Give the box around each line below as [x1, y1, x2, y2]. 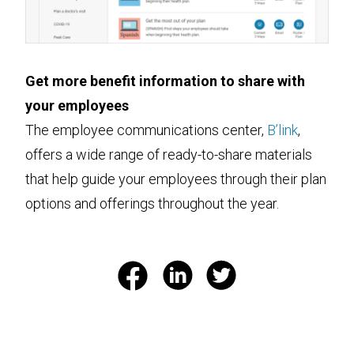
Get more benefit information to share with [25, 72, 305, 89]
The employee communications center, [25, 121, 267, 138]
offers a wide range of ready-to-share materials [25, 145, 312, 163]
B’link [267, 121, 298, 138]
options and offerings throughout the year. [25, 194, 279, 212]
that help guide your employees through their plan [25, 170, 326, 187]
